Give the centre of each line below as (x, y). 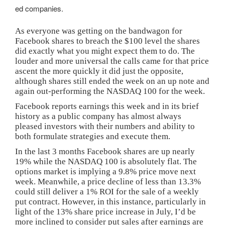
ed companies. (39, 9)
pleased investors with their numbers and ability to (105, 126)
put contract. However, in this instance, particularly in (110, 201)
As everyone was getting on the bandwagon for (99, 31)
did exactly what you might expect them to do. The (105, 51)
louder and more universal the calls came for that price (112, 61)
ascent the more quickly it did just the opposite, (99, 71)
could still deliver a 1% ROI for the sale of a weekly (107, 191)
